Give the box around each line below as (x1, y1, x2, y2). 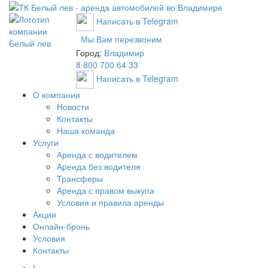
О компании (33, 89, 80, 101)
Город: (76, 47, 104, 59)
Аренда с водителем (57, 148, 138, 161)
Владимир (104, 47, 144, 59)
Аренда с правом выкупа (57, 184, 154, 197)
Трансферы (57, 172, 103, 185)
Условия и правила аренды (57, 196, 164, 209)
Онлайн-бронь (33, 220, 90, 233)
